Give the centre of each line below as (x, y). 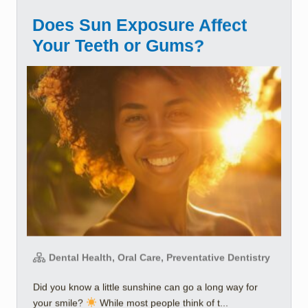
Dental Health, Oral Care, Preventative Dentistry (158, 257)
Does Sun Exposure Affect (140, 25)
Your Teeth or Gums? (118, 46)
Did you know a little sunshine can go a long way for (145, 286)
